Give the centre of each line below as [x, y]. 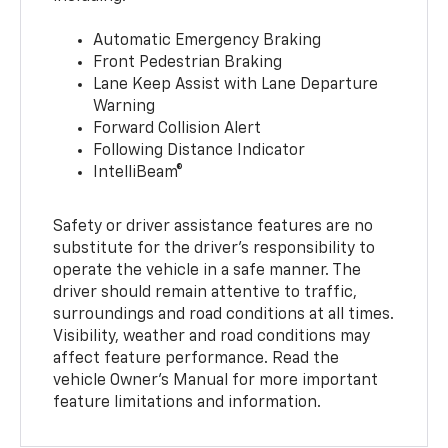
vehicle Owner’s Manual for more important [216, 380]
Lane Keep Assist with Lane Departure [236, 84]
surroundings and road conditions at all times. [224, 314]
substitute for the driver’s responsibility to [214, 248]
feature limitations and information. [187, 402]
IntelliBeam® [138, 172]
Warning [124, 106]
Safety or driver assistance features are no [213, 226]
